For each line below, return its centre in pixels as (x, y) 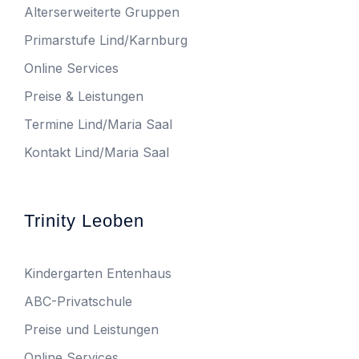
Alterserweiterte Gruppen (102, 12)
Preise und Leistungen (91, 330)
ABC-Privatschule (78, 302)
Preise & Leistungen (84, 97)
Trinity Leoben (84, 221)
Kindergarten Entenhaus (98, 274)
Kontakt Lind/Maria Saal (97, 153)
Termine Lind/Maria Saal (98, 125)
